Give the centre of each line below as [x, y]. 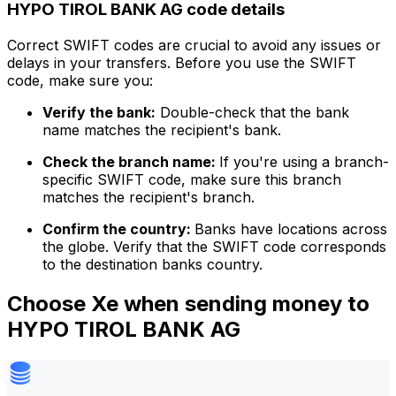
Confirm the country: [118, 229]
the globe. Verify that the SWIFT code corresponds [214, 247]
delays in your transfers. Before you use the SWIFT [182, 63]
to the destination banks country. [152, 265]
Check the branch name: [131, 162]
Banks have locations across [291, 229]
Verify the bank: [99, 113]
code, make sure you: [80, 81]
